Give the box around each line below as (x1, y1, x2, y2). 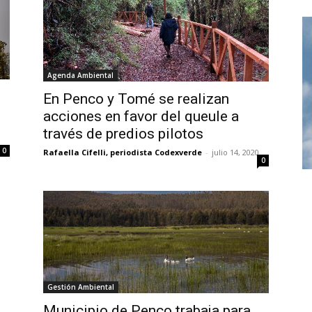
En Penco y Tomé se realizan (43, 90, 229, 107)
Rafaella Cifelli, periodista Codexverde (43, 146, 202, 157)
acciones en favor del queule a (43, 107, 239, 125)
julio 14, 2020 (212, 146, 259, 157)
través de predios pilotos (43, 125, 203, 142)
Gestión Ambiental (47, 281, 114, 292)
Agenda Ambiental (47, 70, 114, 80)
